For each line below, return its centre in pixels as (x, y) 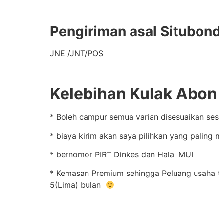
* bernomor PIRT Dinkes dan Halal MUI (121, 155)
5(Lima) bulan (78, 185)
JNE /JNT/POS (77, 53)
